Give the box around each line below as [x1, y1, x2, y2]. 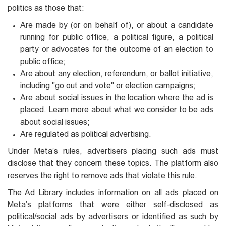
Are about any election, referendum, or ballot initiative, [20, 69, 213, 78]
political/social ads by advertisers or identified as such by [8, 212, 218, 221]
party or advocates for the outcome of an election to [20, 44, 213, 53]
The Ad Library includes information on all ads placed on [8, 188, 218, 197]
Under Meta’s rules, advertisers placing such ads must [8, 146, 218, 155]
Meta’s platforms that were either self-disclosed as [8, 200, 218, 209]
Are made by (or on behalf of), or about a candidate [20, 20, 213, 29]
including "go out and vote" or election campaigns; [20, 81, 196, 90]
